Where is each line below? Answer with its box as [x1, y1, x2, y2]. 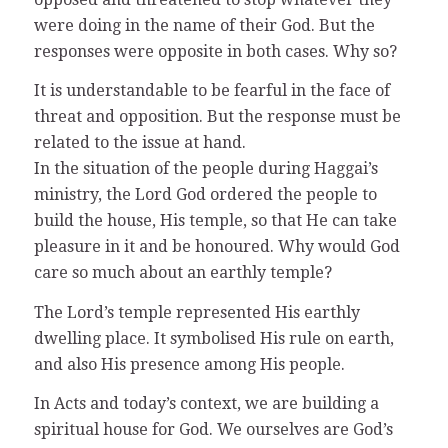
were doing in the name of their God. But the [33, 15, 375, 35]
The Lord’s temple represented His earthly [33, 302, 360, 322]
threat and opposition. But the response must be [33, 107, 401, 127]
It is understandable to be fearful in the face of [33, 81, 390, 101]
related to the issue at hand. [33, 133, 246, 153]
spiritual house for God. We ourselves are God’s [33, 420, 393, 440]
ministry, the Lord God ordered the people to [33, 185, 377, 205]
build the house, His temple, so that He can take [33, 211, 397, 231]
